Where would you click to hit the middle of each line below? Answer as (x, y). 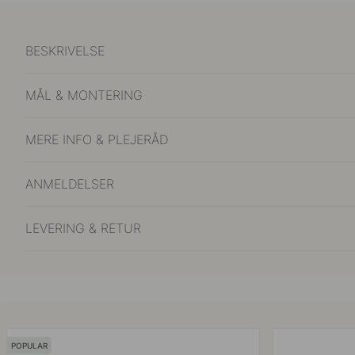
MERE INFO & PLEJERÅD (97, 139)
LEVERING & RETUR (83, 228)
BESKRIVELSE (65, 50)
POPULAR (30, 345)
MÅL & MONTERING (84, 95)
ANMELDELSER (70, 183)
